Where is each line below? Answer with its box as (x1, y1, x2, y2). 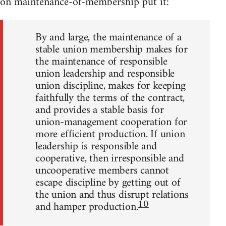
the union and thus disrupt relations (35, 185, 189, 205)
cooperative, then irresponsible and (35, 148, 184, 168)
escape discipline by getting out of (35, 173, 181, 193)
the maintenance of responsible (35, 51, 167, 72)
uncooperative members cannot (35, 160, 169, 181)
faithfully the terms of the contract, (35, 88, 185, 108)
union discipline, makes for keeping (35, 76, 186, 96)
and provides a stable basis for (35, 100, 164, 120)
